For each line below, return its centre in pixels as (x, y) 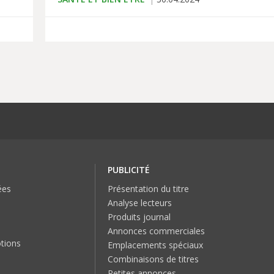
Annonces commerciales (157, 231)
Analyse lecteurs (140, 203)
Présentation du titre (149, 189)
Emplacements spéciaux (156, 245)
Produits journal (139, 217)
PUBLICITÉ (129, 170)
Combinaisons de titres (154, 259)
